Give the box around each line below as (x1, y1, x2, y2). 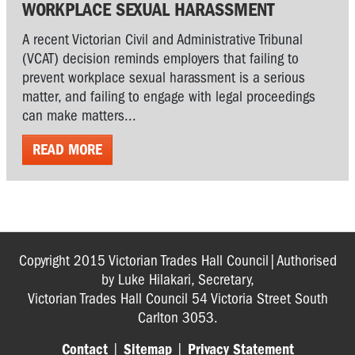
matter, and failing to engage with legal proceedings (22, 87, 315, 105)
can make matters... (22, 106, 136, 124)
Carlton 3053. (137, 308, 218, 326)
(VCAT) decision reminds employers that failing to (22, 49, 299, 67)
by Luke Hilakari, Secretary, (101, 270, 254, 288)
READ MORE (32, 140, 102, 158)
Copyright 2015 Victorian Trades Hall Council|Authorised (18, 251, 337, 269)
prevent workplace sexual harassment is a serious (22, 68, 305, 86)
